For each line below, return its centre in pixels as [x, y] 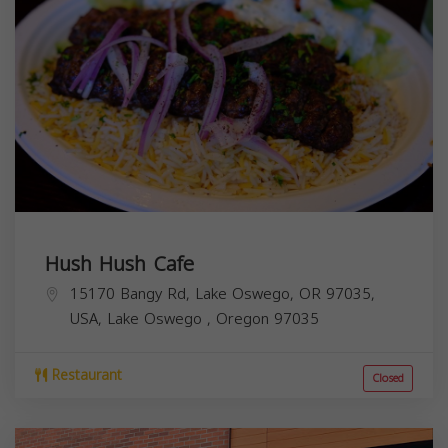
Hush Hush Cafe [119, 263]
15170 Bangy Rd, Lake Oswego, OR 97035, [222, 293]
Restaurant [84, 375]
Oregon [245, 318]
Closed [388, 378]
